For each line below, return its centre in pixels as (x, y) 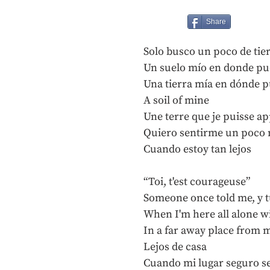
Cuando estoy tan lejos (197, 149)
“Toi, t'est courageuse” (197, 182)
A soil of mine (176, 100)
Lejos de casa (175, 247)
